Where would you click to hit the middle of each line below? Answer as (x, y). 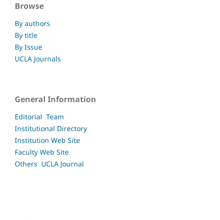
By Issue (28, 47)
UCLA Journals (38, 59)
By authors (32, 24)
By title (26, 35)
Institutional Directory (51, 129)
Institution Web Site (47, 140)
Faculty (26, 152)
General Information (55, 99)
